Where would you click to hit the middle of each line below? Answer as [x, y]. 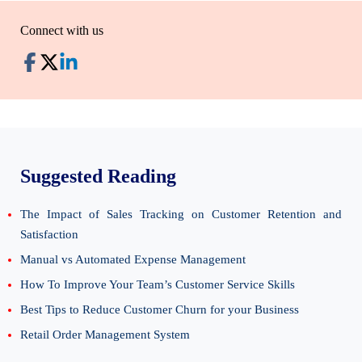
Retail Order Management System [105, 335]
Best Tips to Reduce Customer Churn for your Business [160, 310]
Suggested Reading [98, 177]
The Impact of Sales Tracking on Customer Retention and [181, 215]
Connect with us [62, 31]
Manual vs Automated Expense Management [133, 260]
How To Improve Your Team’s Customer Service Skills [158, 285]
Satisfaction [49, 235]
